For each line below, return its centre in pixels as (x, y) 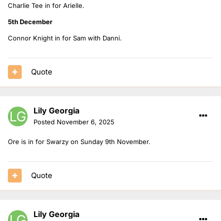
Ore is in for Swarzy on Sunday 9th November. (79, 141)
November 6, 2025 (86, 122)
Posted (45, 122)
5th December (31, 21)
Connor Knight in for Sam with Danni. (65, 38)
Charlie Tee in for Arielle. (46, 5)
